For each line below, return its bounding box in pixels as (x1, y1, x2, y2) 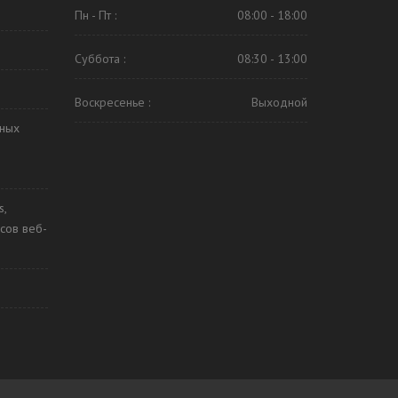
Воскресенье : (74, 94, 150, 110)
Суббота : (74, 51, 125, 67)
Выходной (251, 94, 307, 110)
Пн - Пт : (74, 7, 116, 23)
